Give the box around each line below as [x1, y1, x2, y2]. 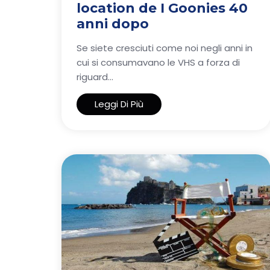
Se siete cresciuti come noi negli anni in [77, 42, 253, 54]
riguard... [77, 71, 113, 83]
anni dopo [77, 16, 149, 32]
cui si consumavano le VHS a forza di [77, 56, 240, 69]
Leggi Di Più [95, 98, 143, 110]
